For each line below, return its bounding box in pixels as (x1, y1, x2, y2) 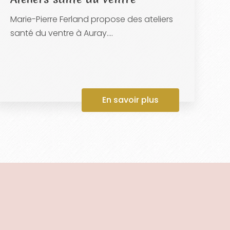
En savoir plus (102, 93, 159, 106)
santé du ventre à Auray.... (10, 27, 113, 39)
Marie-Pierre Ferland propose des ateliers (10, 13, 174, 25)
